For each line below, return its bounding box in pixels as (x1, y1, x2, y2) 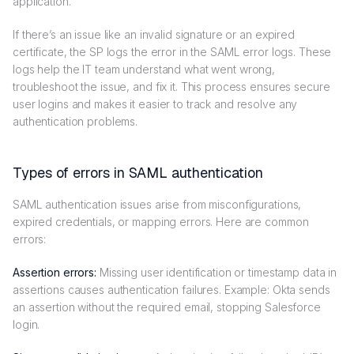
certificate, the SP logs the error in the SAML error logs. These (13, 45, 332, 59)
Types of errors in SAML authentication (13, 164, 263, 183)
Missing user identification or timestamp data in (96, 265, 337, 280)
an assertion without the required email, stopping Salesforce (13, 300, 321, 314)
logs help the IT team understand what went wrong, (13, 62, 276, 77)
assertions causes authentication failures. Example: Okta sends (13, 283, 330, 297)
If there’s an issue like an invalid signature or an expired (13, 28, 295, 42)
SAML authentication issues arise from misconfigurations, (13, 198, 302, 212)
